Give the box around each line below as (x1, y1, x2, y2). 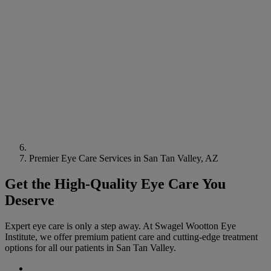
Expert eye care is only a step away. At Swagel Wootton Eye (5, 220, 236, 231)
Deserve (5, 192, 54, 208)
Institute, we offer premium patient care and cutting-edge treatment (5, 231, 258, 242)
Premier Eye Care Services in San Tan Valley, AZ (29, 152, 218, 163)
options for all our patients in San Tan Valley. (5, 242, 176, 253)
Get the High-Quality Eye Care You (5, 175, 226, 192)
